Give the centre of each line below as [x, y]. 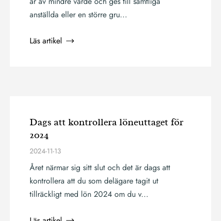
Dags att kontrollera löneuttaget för [107, 122]
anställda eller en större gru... [78, 15]
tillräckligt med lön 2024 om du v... [89, 194]
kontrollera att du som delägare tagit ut [94, 181]
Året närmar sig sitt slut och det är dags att [100, 167]
